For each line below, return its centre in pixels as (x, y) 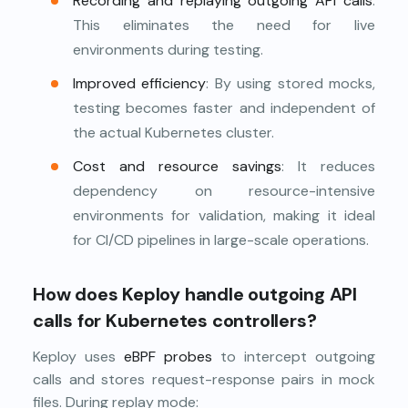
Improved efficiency (140, 83)
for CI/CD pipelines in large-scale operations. (221, 240)
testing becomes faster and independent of (224, 107)
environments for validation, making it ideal (224, 215)
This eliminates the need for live (224, 25)
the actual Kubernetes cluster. (173, 132)
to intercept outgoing (294, 356)
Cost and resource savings (177, 166)
